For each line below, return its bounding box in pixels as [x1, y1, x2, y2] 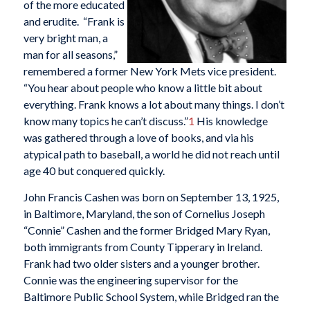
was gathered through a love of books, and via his [23, 131, 254, 145]
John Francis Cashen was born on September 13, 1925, [23, 190, 279, 203]
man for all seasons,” [23, 48, 118, 62]
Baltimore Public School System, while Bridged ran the [23, 289, 279, 303]
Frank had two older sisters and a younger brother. [23, 256, 259, 270]
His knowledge [194, 114, 268, 128]
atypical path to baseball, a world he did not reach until [23, 147, 280, 161]
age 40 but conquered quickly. [23, 164, 165, 178]
